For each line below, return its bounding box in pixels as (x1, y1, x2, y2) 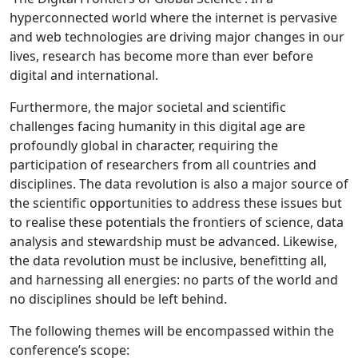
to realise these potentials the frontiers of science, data (10, 213, 344, 231)
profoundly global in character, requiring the (10, 136, 278, 154)
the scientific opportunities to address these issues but (10, 193, 342, 212)
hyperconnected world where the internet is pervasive (10, 8, 337, 26)
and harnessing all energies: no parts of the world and (10, 270, 338, 288)
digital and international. (10, 66, 158, 84)
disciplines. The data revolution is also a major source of (10, 174, 348, 193)
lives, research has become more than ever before (10, 46, 313, 65)
